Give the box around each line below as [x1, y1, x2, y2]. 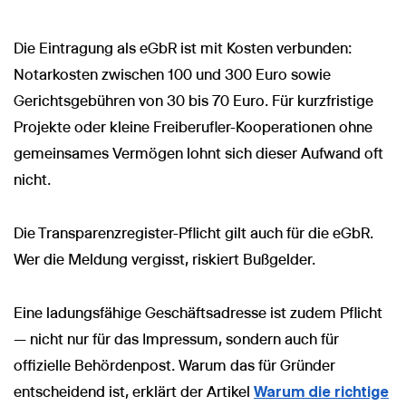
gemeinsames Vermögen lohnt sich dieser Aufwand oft [14, 145, 383, 163]
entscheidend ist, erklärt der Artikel [14, 383, 254, 401]
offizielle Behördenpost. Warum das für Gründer [14, 357, 335, 375]
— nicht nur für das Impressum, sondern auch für [14, 331, 339, 349]
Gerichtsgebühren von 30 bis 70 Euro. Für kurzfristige [14, 92, 373, 111]
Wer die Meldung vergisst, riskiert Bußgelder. [14, 251, 315, 269]
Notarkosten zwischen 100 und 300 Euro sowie [14, 66, 331, 84]
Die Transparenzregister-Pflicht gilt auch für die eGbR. [14, 225, 373, 243]
